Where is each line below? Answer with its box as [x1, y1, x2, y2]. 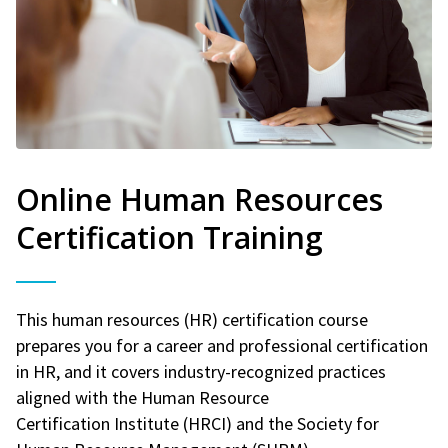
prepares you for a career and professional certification [16, 333, 428, 357]
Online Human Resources [16, 178, 383, 220]
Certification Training [16, 216, 323, 258]
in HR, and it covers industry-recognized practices [16, 359, 386, 383]
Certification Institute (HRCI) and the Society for [16, 411, 379, 435]
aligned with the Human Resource [16, 385, 269, 409]
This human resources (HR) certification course [16, 307, 368, 331]
